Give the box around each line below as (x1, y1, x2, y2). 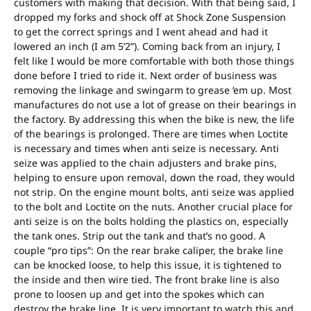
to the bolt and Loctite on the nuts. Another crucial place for (14, 200, 293, 214)
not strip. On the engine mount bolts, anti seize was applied (14, 185, 294, 199)
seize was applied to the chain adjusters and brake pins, (14, 156, 277, 170)
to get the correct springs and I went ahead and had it (14, 25, 268, 39)
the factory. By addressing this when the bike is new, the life (14, 112, 294, 126)
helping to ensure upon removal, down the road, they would (14, 171, 295, 185)
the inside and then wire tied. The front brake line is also (14, 273, 279, 287)
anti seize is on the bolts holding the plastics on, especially (14, 215, 288, 228)
